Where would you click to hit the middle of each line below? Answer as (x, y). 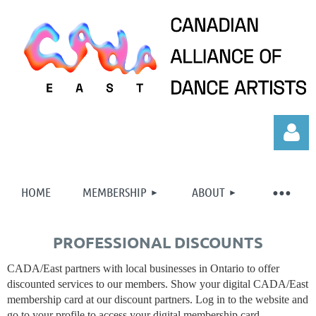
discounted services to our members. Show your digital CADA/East (158, 284)
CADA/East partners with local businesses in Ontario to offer (143, 268)
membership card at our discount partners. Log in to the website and (158, 299)
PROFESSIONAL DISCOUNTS (158, 242)
